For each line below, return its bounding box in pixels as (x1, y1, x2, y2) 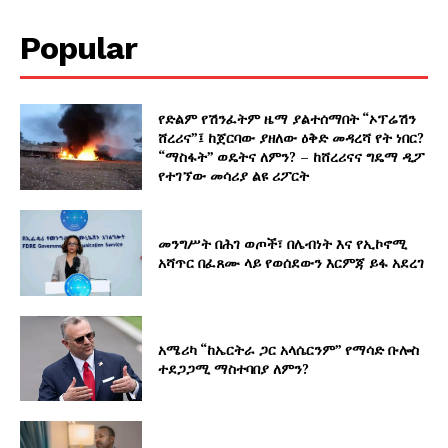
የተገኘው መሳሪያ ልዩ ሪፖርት (158, 166, 310, 186)
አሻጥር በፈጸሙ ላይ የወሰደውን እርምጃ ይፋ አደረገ (158, 252, 425, 272)
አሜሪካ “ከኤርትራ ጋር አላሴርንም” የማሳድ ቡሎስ (158, 339, 420, 359)
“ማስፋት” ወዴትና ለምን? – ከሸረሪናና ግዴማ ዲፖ (158, 147, 425, 167)
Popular (20, 29, 137, 68)
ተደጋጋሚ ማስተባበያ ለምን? (158, 358, 310, 378)
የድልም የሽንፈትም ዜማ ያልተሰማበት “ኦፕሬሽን (158, 109, 417, 129)
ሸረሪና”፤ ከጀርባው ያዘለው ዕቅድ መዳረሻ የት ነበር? (158, 128, 425, 148)
